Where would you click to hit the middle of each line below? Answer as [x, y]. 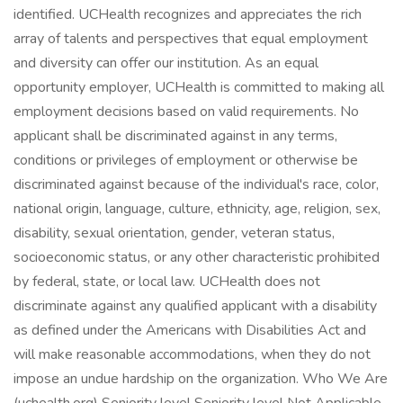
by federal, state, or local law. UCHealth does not [167, 282]
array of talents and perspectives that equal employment [191, 39]
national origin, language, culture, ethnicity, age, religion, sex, [197, 209]
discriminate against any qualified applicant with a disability [195, 306]
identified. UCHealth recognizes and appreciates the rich [188, 14]
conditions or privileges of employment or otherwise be [186, 160]
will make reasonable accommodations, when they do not [192, 354]
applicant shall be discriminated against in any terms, [175, 136]
